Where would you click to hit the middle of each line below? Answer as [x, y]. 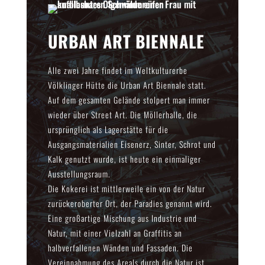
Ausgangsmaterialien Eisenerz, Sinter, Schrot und [132, 144]
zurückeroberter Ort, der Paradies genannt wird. [130, 203]
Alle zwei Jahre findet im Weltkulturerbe [117, 70]
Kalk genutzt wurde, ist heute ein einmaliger [124, 159]
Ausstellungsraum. [79, 173]
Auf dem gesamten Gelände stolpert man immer [129, 99]
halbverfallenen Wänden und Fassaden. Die [120, 247]
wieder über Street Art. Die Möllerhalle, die [122, 114]
